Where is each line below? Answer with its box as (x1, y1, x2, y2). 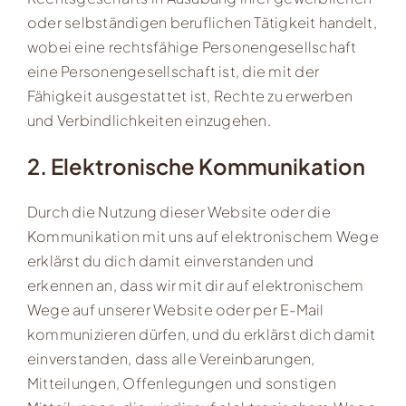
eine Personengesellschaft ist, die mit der (26, 61, 320, 81)
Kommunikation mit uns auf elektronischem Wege (26, 226, 379, 246)
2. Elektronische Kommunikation (26, 151, 365, 179)
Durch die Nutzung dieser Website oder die (26, 201, 331, 221)
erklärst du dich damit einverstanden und (26, 250, 314, 270)
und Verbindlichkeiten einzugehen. (26, 110, 271, 130)
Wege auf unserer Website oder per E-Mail (26, 299, 324, 319)
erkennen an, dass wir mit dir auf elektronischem (26, 275, 364, 295)
